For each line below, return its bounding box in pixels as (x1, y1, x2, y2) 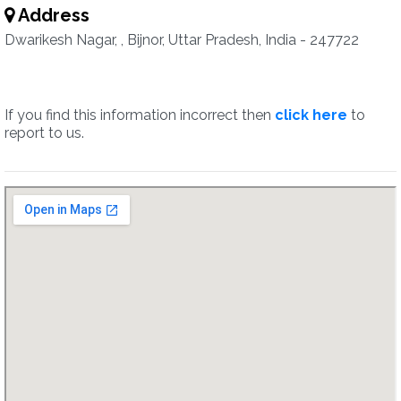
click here (275, 107, 347, 124)
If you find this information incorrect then (4, 107, 275, 124)
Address (14, 4, 90, 26)
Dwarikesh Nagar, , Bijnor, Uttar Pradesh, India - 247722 (4, 31, 359, 48)
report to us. (4, 124, 84, 141)
